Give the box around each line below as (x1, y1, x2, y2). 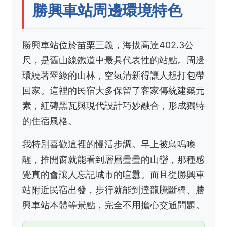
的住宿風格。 (22, 116, 77, 126)
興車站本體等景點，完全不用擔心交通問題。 (22, 200, 205, 210)
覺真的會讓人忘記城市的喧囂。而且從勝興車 (22, 169, 205, 180)
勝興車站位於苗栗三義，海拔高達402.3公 (22, 40, 194, 50)
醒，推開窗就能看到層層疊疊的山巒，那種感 (22, 154, 205, 165)
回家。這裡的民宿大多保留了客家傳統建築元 (22, 85, 205, 96)
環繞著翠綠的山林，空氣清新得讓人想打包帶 (22, 70, 205, 81)
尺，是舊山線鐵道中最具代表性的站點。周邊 (22, 55, 205, 65)
